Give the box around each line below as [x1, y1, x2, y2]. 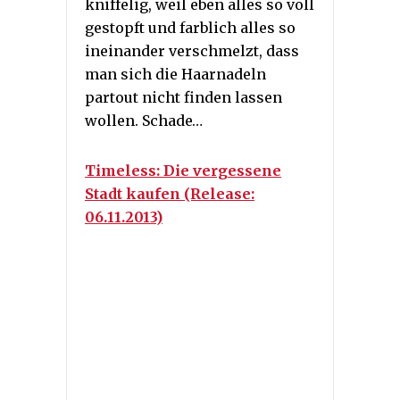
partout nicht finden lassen [85, 88, 282, 107]
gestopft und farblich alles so [85, 19, 296, 37]
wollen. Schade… [85, 112, 203, 130]
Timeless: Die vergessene [85, 162, 281, 180]
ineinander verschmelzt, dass [85, 42, 299, 61]
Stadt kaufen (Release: [85, 185, 254, 204]
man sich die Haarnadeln [85, 65, 266, 84]
